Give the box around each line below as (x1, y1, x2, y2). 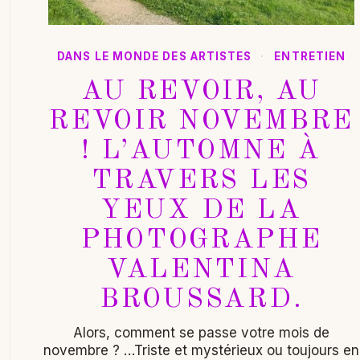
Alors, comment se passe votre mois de (73, 325, 330, 342)
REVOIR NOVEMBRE (49, 108, 354, 136)
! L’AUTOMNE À (81, 137, 321, 166)
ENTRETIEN (274, 50, 346, 63)
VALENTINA (106, 256, 297, 284)
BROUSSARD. (100, 286, 304, 314)
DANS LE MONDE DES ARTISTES (57, 50, 252, 63)
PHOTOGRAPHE (80, 227, 322, 255)
